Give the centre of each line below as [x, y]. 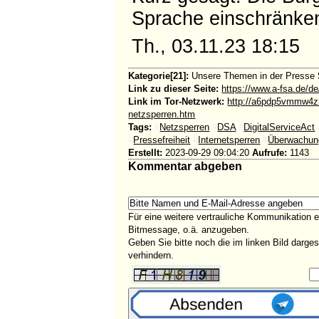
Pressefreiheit [162, 140]
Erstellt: [146, 152]
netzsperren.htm [162, 114]
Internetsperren [229, 140]
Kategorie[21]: [159, 75]
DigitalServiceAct [279, 127]
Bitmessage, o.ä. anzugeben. [189, 229]
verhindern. [151, 255]
